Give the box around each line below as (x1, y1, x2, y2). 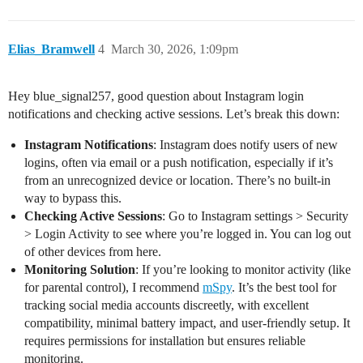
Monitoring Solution (24, 263, 135, 277)
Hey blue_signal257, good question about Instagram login (8, 89, 304, 104)
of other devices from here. (24, 245, 161, 259)
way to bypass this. (24, 191, 122, 206)
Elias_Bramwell (8, 42, 95, 57)
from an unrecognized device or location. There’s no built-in (24, 173, 331, 188)
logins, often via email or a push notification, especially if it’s (24, 156, 333, 170)
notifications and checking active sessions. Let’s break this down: (8, 107, 340, 122)
